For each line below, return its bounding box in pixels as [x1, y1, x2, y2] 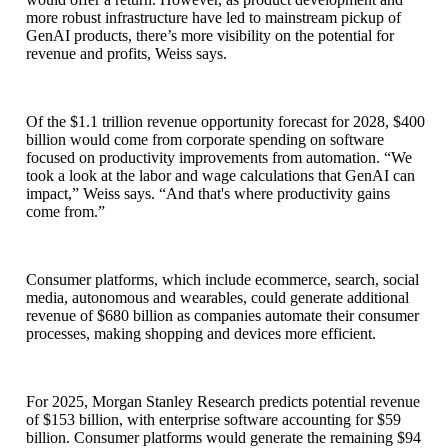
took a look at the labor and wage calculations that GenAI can [26, 166, 415, 184]
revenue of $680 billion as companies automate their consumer [26, 306, 419, 324]
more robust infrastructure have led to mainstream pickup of [26, 8, 401, 26]
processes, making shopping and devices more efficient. [26, 324, 376, 342]
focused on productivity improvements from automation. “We [26, 148, 412, 166]
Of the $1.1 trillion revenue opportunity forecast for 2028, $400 [26, 112, 425, 130]
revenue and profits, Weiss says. [26, 44, 227, 62]
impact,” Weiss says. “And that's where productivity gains [26, 184, 390, 202]
